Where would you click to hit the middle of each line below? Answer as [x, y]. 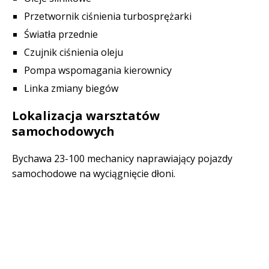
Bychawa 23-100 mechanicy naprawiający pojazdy [122, 159]
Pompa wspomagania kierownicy [98, 70]
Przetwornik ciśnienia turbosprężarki [108, 16]
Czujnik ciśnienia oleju [74, 52]
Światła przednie [61, 34]
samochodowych [63, 131]
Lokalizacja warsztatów [86, 116]
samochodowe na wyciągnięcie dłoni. [94, 174]
